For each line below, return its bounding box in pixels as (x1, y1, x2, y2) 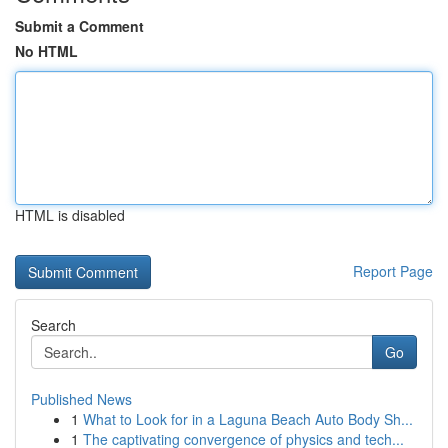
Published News (31, 389, 132, 409)
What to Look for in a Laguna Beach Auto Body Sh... (83, 409, 413, 429)
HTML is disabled (15, 205, 125, 225)
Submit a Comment (15, 16, 144, 36)
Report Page (353, 261, 433, 281)
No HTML (15, 41, 78, 61)
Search (31, 315, 76, 335)
